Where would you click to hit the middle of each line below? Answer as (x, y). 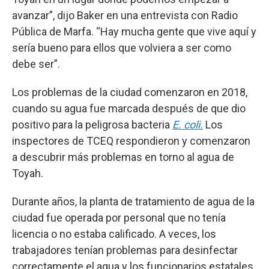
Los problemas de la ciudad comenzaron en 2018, (130, 92)
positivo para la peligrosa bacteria (92, 125)
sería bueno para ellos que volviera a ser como (122, 48)
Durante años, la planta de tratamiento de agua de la (133, 201)
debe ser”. (36, 64)
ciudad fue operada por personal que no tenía (119, 218)
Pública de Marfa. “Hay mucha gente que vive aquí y (134, 32)
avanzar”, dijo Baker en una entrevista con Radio (125, 15)
